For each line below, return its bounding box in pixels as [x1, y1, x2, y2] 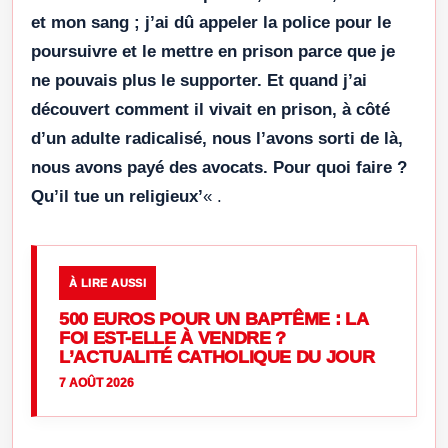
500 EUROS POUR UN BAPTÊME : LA [59, 309, 368, 330]
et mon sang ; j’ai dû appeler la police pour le [31, 13, 391, 33]
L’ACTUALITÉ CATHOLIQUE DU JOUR [59, 347, 375, 368]
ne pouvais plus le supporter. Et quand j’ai [31, 71, 367, 91]
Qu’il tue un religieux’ [31, 187, 203, 207]
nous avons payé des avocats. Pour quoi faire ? [31, 158, 407, 178]
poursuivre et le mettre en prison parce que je [31, 42, 395, 62]
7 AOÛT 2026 [59, 376, 134, 391]
